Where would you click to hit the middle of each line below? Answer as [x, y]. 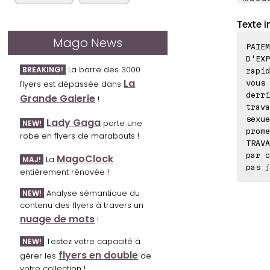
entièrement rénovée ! [65, 172]
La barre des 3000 [103, 70]
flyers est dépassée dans [72, 84]
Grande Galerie [58, 99]
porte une [122, 124]
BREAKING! [43, 70]
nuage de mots [58, 219]
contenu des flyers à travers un [82, 206]
